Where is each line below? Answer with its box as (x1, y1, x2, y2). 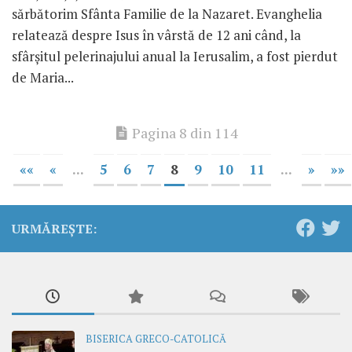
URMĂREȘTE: (12, 220, 97, 238)
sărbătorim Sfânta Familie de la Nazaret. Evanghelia (12, 5, 322, 24)
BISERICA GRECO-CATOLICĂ (86, 332, 226, 346)
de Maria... (12, 68, 74, 87)
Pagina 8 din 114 (131, 123, 238, 143)
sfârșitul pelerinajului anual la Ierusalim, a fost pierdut (12, 47, 338, 66)
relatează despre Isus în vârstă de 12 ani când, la (12, 26, 301, 45)
